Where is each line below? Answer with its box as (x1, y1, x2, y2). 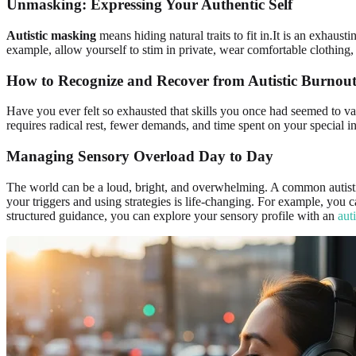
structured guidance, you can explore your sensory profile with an (6, 208, 338, 222)
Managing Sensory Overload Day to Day (6, 148, 273, 165)
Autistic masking (6, 28, 96, 42)
